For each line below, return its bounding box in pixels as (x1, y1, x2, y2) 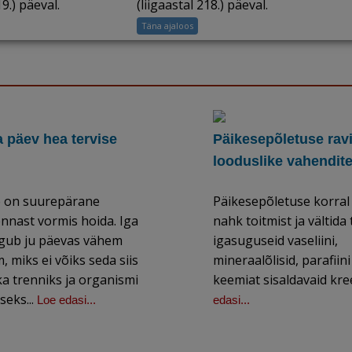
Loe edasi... (37, 293, 97, 306)
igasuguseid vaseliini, (212, 232, 338, 249)
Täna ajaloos (141, 20, 194, 31)
